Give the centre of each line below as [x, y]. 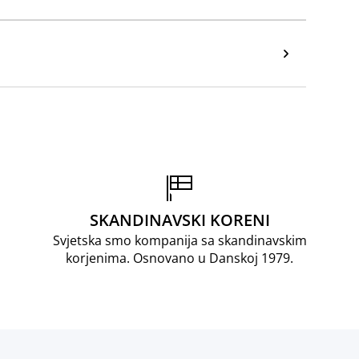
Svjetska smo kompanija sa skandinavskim [179, 240]
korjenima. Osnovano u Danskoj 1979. [179, 258]
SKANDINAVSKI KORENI [179, 220]
